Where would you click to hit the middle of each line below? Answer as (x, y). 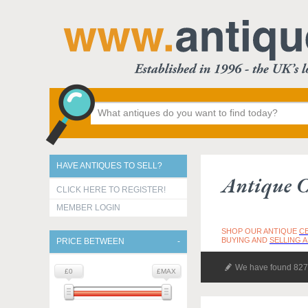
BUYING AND (245, 240)
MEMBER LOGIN (88, 208)
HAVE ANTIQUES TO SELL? (109, 166)
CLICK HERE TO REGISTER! (111, 190)
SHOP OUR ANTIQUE (260, 231)
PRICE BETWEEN (90, 241)
